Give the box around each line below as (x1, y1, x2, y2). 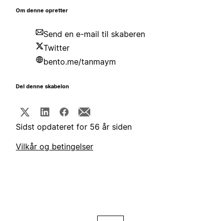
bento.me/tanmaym (43, 57, 116, 67)
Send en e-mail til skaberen (43, 29, 145, 39)
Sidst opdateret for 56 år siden (16, 122, 132, 132)
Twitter (43, 43, 70, 53)
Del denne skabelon (16, 83, 69, 90)
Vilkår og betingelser (16, 142, 93, 152)
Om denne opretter (16, 7, 68, 14)
